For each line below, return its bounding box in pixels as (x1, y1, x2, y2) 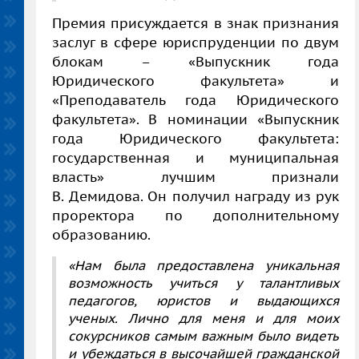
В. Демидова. (52, 188, 143, 206)
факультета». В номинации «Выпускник (52, 111, 339, 129)
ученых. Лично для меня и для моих (68, 310, 339, 327)
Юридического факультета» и (52, 72, 339, 91)
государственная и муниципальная (52, 149, 339, 167)
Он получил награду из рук (142, 188, 339, 206)
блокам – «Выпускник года (52, 53, 339, 71)
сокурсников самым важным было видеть (68, 328, 339, 345)
